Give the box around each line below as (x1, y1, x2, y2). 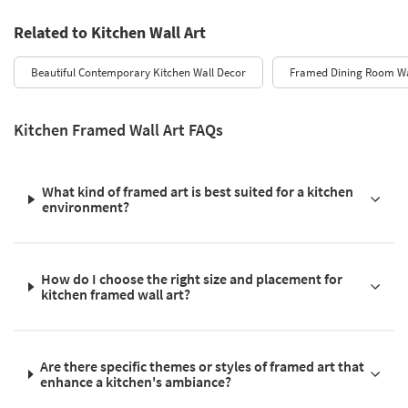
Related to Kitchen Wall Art (14, 22, 206, 44)
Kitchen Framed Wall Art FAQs (14, 119, 223, 141)
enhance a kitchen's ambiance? (40, 372, 232, 392)
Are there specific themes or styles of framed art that (40, 357, 365, 376)
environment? (42, 198, 130, 217)
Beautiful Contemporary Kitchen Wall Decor (31, 65, 246, 81)
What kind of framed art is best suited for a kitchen (42, 182, 354, 201)
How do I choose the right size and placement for (41, 270, 343, 289)
